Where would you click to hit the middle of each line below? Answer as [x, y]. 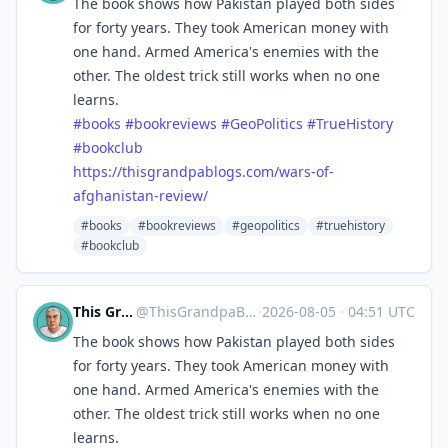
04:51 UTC [379, 311]
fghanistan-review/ [144, 195]
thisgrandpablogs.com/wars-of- [228, 171]
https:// [97, 171]
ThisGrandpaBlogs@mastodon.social [196, 311]
